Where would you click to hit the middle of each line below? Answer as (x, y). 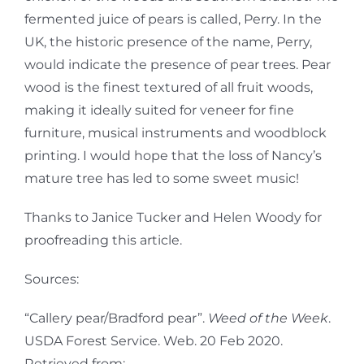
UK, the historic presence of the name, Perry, (168, 41)
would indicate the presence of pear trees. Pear (178, 64)
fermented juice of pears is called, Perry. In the (173, 19)
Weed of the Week (268, 318)
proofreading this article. (103, 240)
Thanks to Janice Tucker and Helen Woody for (173, 217)
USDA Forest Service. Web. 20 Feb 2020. (154, 340)
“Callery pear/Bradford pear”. (116, 318)
